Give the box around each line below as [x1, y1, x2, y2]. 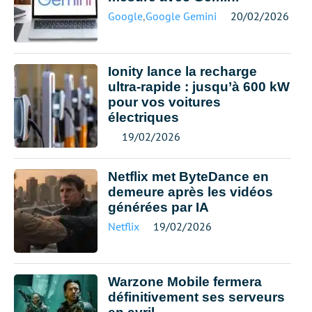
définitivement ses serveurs [108, 290, 285, 304]
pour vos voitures [108, 95, 221, 109]
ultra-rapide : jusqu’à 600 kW [108, 79, 290, 94]
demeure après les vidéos [108, 185, 273, 199]
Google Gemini [146, 9, 217, 23]
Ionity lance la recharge [108, 64, 257, 79]
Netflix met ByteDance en [108, 169, 269, 184]
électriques [108, 110, 179, 125]
